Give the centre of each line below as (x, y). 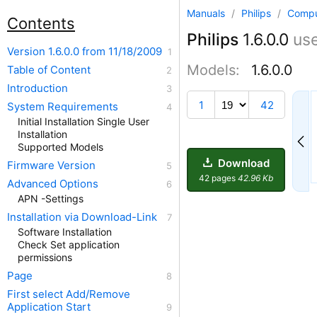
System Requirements (63, 106)
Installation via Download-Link (82, 217)
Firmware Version (51, 165)
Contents (41, 23)
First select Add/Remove (69, 294)
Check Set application (69, 244)
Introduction (38, 88)
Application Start (49, 307)
